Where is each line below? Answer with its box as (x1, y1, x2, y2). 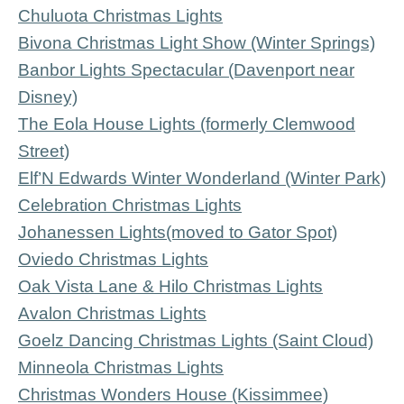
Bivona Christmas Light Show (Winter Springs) (18, 33, 375, 52)
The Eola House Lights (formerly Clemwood (18, 115, 355, 133)
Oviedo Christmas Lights (18, 250, 208, 269)
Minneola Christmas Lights (18, 358, 224, 377)
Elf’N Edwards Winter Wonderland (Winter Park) (18, 169, 386, 188)
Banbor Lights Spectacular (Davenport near (18, 60, 354, 79)
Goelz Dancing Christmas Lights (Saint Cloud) (18, 331, 373, 350)
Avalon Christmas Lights (18, 304, 207, 323)
